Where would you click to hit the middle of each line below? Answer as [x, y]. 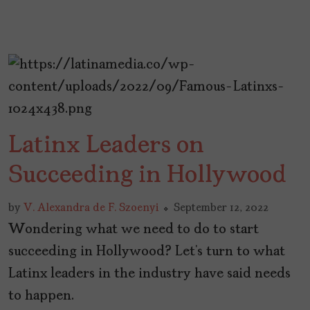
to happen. [41, 297]
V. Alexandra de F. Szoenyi [91, 209]
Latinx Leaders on [106, 146]
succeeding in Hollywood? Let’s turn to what [147, 252]
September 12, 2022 [221, 209]
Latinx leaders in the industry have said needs [149, 274]
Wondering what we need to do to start [134, 230]
